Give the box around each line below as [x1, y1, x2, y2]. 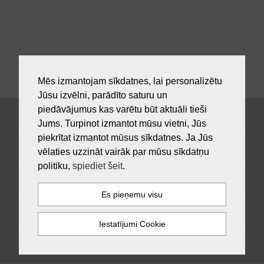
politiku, [38, 160, 72, 171]
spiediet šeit [72, 160, 123, 171]
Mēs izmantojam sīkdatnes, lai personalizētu [38, 75, 222, 86]
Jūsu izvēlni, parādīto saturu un [38, 90, 167, 100]
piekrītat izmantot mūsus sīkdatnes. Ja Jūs [38, 132, 213, 143]
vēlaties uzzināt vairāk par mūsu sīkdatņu [38, 146, 209, 157]
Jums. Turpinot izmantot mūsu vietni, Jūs [38, 118, 206, 128]
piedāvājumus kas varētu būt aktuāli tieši [38, 104, 207, 114]
